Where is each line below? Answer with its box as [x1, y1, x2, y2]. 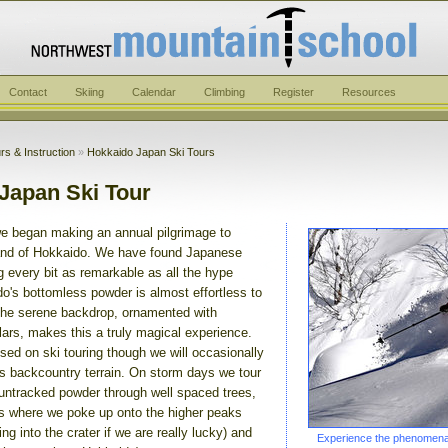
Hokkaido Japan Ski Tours [87, 146, 215, 158]
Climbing [204, 86, 245, 98]
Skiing [75, 86, 104, 98]
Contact [9, 86, 47, 98]
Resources [342, 86, 396, 98]
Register [273, 86, 314, 98]
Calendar [132, 86, 176, 98]
